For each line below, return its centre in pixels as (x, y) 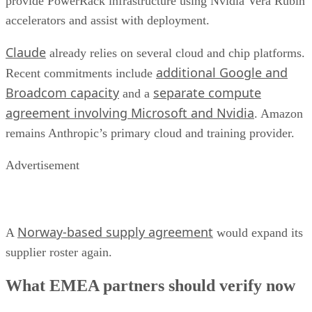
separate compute (207, 93)
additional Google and (222, 73)
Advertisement (42, 165)
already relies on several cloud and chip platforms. (175, 53)
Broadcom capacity (62, 93)
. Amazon (279, 114)
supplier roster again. (59, 252)
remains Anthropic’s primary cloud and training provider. (152, 133)
